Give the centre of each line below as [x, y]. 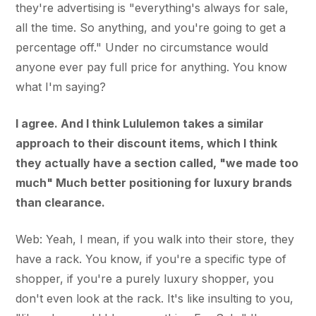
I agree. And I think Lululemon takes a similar [140, 123]
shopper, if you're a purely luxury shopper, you [145, 278]
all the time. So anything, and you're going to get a [151, 27]
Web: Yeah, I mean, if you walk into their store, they [155, 239]
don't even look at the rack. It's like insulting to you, [155, 298]
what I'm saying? [61, 86]
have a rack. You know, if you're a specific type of [151, 259]
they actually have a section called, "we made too [157, 163]
